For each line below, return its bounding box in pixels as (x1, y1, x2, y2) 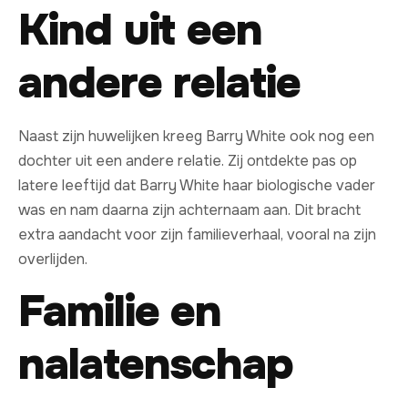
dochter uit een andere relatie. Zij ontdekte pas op (18, 151, 357, 171)
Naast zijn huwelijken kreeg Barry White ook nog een (18, 127, 374, 147)
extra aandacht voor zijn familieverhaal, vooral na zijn (18, 225, 376, 245)
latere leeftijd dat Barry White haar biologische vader (18, 176, 375, 196)
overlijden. (18, 250, 87, 270)
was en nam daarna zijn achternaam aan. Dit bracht (18, 200, 361, 220)
